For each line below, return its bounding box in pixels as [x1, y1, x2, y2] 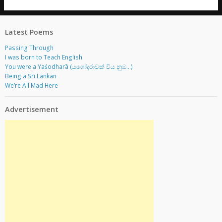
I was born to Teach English [4, 53, 82, 61]
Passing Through [4, 43, 54, 52]
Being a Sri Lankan [4, 71, 56, 80]
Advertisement [4, 104, 58, 114]
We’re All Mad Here [4, 81, 58, 90]
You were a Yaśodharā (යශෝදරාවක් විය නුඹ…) [4, 62, 133, 71]
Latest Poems [4, 27, 53, 37]
